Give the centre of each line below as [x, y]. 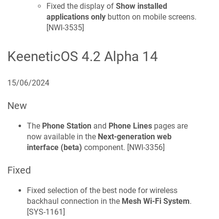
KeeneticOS [43, 57]
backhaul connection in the [74, 201]
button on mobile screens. [151, 17]
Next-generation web [135, 137]
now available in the [62, 137]
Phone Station [67, 126]
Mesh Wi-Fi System [156, 201]
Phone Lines [130, 126]
